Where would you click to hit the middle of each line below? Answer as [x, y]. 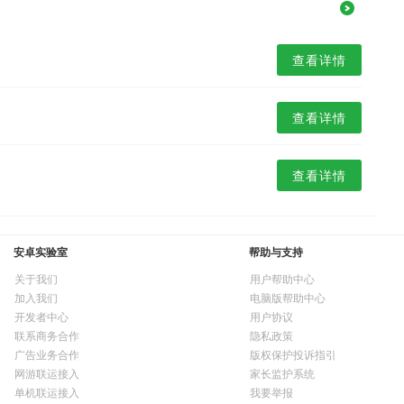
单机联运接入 [47, 392]
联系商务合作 [47, 335]
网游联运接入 [47, 373]
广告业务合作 [47, 354]
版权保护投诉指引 [293, 354]
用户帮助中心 [282, 279]
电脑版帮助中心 [288, 298]
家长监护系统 [282, 373]
